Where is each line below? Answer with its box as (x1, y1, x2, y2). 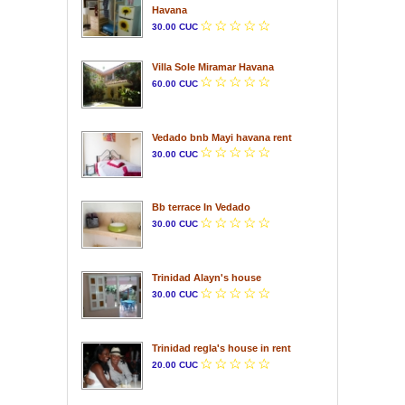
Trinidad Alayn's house (152, 272, 261, 284)
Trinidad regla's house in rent (152, 343, 291, 354)
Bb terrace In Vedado (152, 202, 250, 213)
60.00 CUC (152, 78, 198, 89)
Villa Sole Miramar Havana (152, 61, 274, 72)
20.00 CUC (152, 360, 198, 371)
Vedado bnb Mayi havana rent (152, 131, 292, 143)
